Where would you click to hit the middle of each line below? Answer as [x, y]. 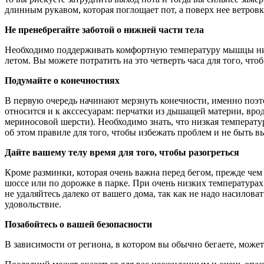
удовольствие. [34, 204]
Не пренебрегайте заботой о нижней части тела [104, 29]
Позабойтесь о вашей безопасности [78, 224]
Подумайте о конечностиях [62, 80]
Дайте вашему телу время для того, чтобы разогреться [122, 152]
